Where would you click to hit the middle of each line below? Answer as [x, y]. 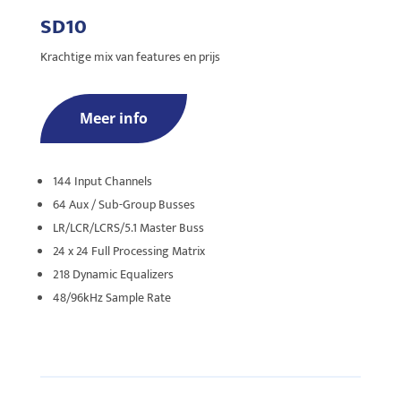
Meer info [113, 119]
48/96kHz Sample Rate [111, 298]
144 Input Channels [102, 182]
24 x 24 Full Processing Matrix [128, 252]
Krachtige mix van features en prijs [131, 57]
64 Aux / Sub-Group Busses [124, 205]
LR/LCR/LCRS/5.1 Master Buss [128, 228]
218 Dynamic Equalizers [113, 275]
